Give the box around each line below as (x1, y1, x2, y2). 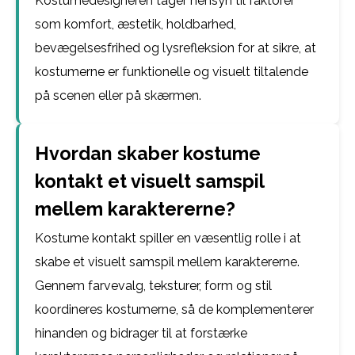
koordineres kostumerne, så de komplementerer (35, 302, 314, 317)
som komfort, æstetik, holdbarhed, (35, 17, 236, 32)
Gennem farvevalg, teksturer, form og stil (35, 278, 272, 293)
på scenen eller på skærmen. (35, 88, 201, 103)
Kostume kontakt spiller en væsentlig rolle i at (35, 231, 301, 246)
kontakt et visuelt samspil (35, 170, 264, 192)
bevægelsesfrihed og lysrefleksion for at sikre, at (35, 40, 316, 55)
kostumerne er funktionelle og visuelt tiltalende (35, 64, 308, 79)
